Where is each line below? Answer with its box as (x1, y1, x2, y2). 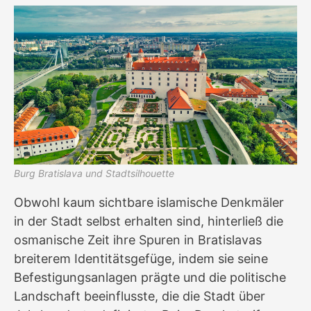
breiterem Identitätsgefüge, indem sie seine (14, 251, 268, 267)
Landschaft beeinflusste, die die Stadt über (14, 289, 265, 304)
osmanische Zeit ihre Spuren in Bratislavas (14, 233, 262, 248)
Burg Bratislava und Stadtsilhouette (14, 167, 174, 180)
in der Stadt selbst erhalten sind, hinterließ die (14, 214, 283, 229)
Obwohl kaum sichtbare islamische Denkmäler (14, 195, 284, 210)
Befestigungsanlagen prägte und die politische (14, 270, 286, 285)
